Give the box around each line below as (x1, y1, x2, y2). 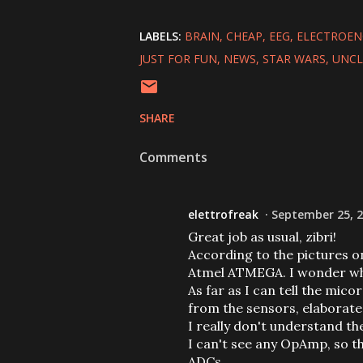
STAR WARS (263, 51, 326, 66)
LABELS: (139, 28, 181, 44)
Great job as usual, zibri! (188, 228, 336, 245)
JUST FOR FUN (139, 51, 217, 66)
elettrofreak (188, 207, 258, 222)
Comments (139, 148, 207, 166)
